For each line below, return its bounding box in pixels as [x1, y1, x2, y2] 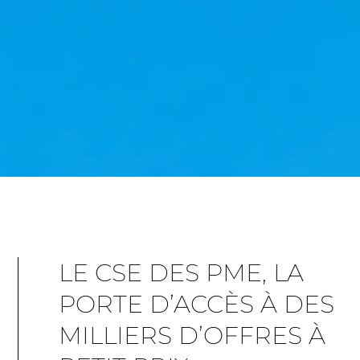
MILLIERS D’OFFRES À [59, 321, 326, 350]
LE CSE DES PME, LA [59, 258, 305, 288]
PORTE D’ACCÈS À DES [59, 289, 335, 319]
